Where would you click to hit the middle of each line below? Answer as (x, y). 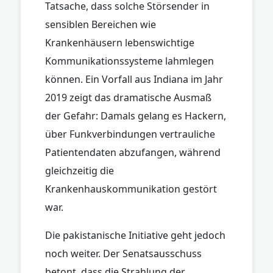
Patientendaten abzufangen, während (133, 152)
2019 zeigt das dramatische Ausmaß (128, 97)
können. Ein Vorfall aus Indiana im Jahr (134, 79)
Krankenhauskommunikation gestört (131, 189)
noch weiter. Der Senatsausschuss (123, 253)
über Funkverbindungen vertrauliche (130, 134)
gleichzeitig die (80, 170)
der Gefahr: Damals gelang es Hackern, (136, 115)
